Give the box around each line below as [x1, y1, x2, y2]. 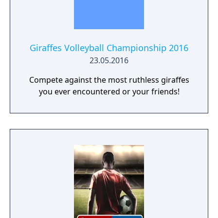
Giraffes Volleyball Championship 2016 [30, 42, 188, 54]
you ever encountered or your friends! [38, 86, 180, 97]
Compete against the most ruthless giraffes [29, 74, 189, 85]
